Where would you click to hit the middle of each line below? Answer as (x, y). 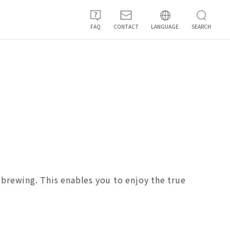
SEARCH (201, 26)
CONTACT (126, 26)
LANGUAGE (165, 26)
